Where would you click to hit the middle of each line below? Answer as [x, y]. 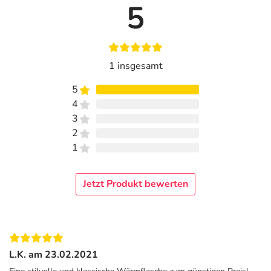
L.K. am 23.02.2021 [54, 254]
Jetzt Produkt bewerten [135, 184]
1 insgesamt [135, 66]
